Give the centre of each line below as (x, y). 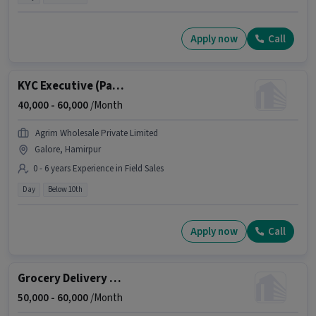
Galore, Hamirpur (68, 150)
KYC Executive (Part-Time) (118, 86)
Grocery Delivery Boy (115, 279)
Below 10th (65, 190)
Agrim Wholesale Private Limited (97, 134)
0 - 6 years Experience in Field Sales (98, 169)
